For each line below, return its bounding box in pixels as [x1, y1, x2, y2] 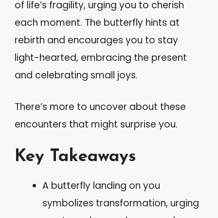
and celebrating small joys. [15, 69, 138, 82]
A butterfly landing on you [42, 179, 160, 192]
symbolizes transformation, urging [42, 197, 199, 210]
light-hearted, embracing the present [15, 51, 187, 64]
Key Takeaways [15, 148, 136, 165]
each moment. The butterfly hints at [15, 16, 180, 29]
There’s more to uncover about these [15, 100, 186, 113]
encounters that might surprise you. [15, 117, 178, 131]
